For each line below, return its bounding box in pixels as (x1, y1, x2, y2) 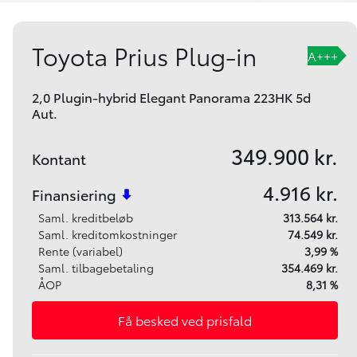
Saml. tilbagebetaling (38, 260, 154, 277)
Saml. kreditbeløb (38, 210, 133, 226)
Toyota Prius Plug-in (32, 38, 257, 73)
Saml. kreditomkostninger (38, 226, 177, 243)
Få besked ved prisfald (118, 311, 252, 330)
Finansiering (32, 184, 116, 205)
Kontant (32, 148, 86, 169)
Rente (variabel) (38, 243, 123, 260)
